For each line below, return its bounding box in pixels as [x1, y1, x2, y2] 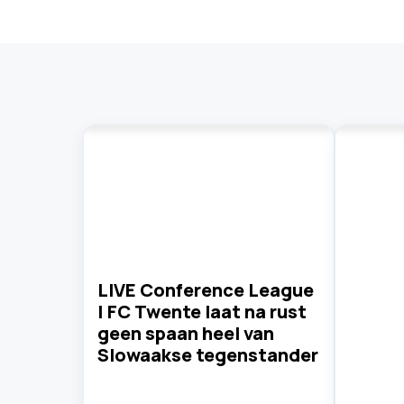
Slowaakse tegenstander [97, 342, 318, 367]
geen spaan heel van [97, 320, 274, 345]
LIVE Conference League [97, 277, 314, 302]
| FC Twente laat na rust [97, 298, 307, 324]
